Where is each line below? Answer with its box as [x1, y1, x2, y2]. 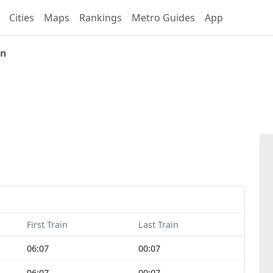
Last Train [138, 219, 179, 231]
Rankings [79, 11, 122, 24]
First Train [27, 219, 68, 231]
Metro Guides [132, 11, 195, 24]
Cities [9, 11, 34, 24]
